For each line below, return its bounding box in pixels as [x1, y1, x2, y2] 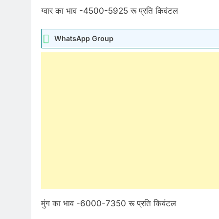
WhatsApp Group [54, 34, 113, 43]
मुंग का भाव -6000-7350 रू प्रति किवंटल [41, 198, 176, 209]
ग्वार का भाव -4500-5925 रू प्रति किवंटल [41, 5, 178, 16]
